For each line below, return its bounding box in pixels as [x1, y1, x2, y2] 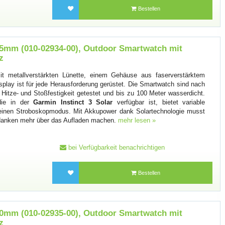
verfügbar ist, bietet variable [113, 98, 205, 106]
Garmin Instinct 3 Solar [33, 98, 113, 106]
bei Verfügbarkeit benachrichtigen [66, 143, 165, 151]
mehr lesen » [118, 117, 156, 125]
